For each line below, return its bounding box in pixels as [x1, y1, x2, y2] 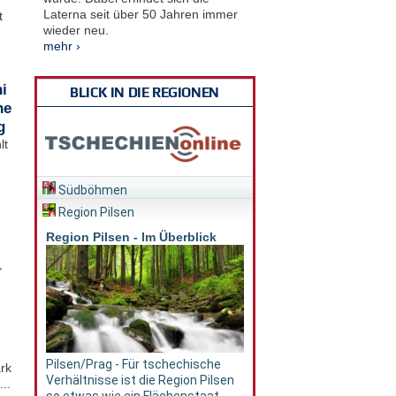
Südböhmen [55, 183, 127, 198]
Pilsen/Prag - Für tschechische [45, 357, 221, 372]
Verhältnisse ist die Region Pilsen [45, 373, 234, 388]
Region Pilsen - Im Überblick [45, 230, 217, 245]
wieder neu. [42, 22, 109, 37]
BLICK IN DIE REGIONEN [70, 84, 219, 100]
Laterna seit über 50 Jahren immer [42, 6, 238, 21]
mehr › [42, 38, 80, 53]
